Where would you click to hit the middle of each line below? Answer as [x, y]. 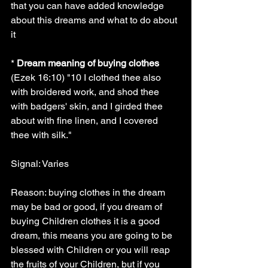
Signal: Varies [40, 164]
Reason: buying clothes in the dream [89, 192]
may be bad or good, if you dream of [88, 207]
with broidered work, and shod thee [86, 92]
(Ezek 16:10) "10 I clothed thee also [87, 77]
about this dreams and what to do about [95, 20]
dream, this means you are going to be [93, 235]
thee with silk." [41, 135]
